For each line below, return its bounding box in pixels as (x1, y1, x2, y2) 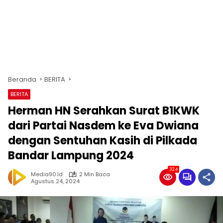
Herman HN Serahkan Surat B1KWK (8, 103, 200, 118)
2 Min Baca (79, 170, 110, 178)
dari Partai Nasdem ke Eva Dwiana (8, 118, 199, 133)
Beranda (8, 75, 36, 84)
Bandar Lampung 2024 (8, 148, 134, 163)
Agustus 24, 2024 (31, 177, 80, 185)
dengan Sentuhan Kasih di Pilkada (8, 133, 197, 148)
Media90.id (31, 170, 63, 178)
